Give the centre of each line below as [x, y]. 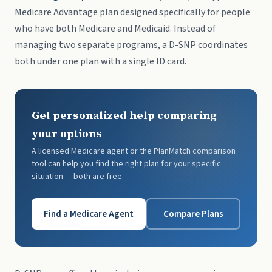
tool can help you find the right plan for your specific [126, 164]
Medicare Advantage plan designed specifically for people [132, 12]
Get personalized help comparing [124, 115]
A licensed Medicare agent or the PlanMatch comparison [134, 151]
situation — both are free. [78, 177]
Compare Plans [193, 214]
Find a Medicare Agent [89, 214]
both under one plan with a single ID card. [100, 61]
